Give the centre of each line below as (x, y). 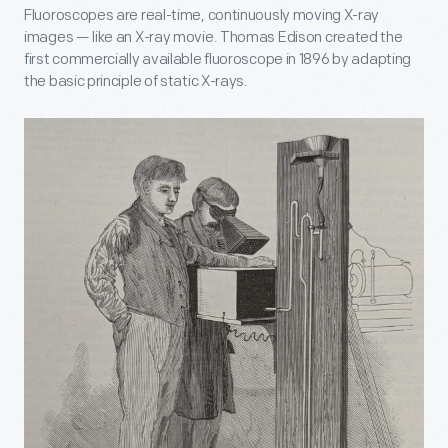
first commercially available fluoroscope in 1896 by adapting (218, 60)
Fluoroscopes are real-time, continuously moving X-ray (202, 16)
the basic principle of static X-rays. (136, 82)
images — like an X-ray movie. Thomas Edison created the (213, 38)
